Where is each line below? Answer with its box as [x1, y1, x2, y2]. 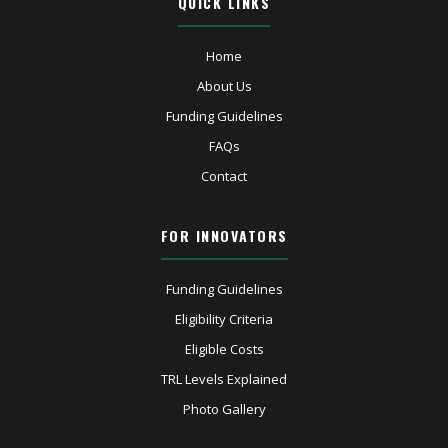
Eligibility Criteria [175, 310, 273, 328]
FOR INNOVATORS [160, 225, 288, 246]
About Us [196, 77, 252, 95]
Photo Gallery [182, 400, 266, 418]
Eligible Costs [184, 340, 264, 358]
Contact [201, 167, 247, 185]
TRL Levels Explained [161, 370, 287, 388]
